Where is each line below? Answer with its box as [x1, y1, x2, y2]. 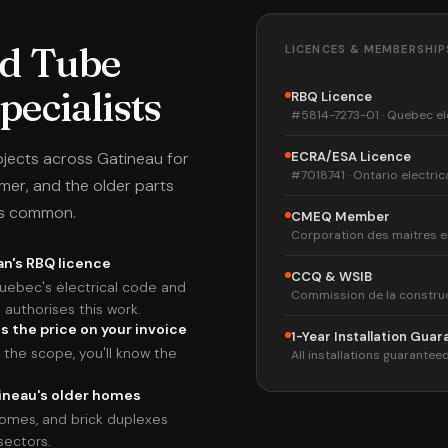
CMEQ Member [291, 208, 390, 225]
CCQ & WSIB [291, 268, 372, 285]
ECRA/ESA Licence [291, 148, 411, 165]
